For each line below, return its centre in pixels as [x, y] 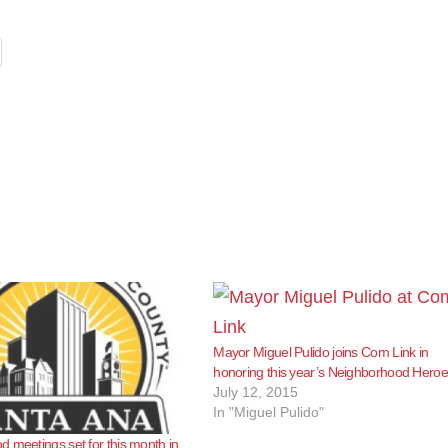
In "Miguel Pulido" [269, 412]
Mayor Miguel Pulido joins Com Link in [321, 352]
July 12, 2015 [256, 392]
